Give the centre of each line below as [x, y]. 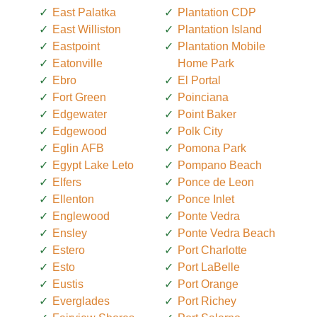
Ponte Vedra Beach [226, 233]
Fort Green [79, 97]
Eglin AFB [78, 148]
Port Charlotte [212, 250]
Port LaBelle [209, 267]
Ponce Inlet [206, 199]
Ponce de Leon [216, 182]
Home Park [206, 63]
